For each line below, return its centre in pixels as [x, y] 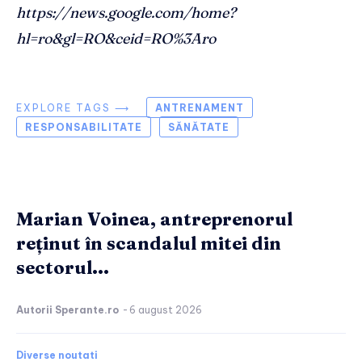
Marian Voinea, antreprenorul [154, 219]
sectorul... [63, 268]
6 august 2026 [166, 310]
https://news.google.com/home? [126, 13]
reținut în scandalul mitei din [149, 244]
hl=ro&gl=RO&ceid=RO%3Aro [116, 39]
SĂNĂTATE [199, 128]
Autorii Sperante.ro [67, 310]
